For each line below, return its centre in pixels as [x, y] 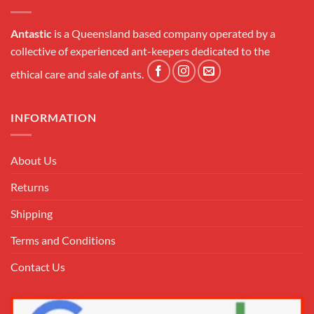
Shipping [32, 214]
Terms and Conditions [63, 240]
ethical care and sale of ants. [78, 74]
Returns [30, 187]
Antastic [31, 34]
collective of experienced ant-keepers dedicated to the [140, 51]
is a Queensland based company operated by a [164, 34]
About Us [34, 161]
